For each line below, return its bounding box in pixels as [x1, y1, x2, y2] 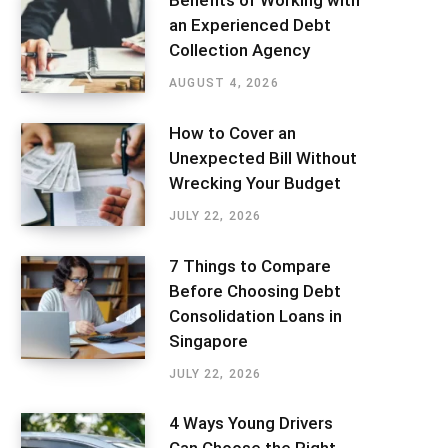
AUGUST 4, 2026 [169, 76, 279, 91]
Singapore [169, 330, 248, 351]
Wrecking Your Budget [169, 173, 341, 194]
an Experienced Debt [169, 15, 331, 36]
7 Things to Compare [169, 255, 331, 276]
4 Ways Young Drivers [169, 413, 333, 434]
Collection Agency [169, 40, 310, 61]
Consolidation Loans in [169, 305, 342, 326]
